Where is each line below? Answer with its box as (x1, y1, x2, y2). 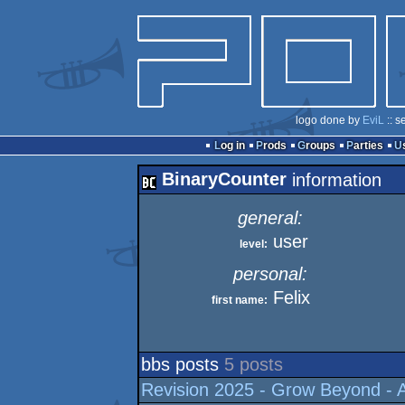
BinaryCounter (162, 169, 287, 189)
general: (238, 208, 303, 228)
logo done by (295, 114, 363, 127)
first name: (212, 294, 268, 306)
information (287, 170, 381, 190)
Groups (305, 139, 335, 152)
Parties (353, 139, 383, 152)
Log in (220, 139, 245, 152)
